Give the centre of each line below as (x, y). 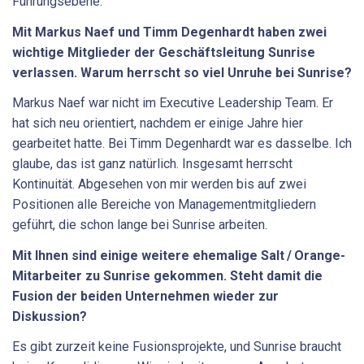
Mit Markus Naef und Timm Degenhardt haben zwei (169, 32)
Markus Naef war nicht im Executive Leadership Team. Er (173, 103)
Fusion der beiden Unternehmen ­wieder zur (145, 296)
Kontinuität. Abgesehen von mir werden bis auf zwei (159, 184)
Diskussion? (50, 316)
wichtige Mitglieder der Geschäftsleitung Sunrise (164, 52)
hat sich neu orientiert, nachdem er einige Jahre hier (158, 123)
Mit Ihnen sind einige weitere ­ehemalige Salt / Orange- (179, 255)
